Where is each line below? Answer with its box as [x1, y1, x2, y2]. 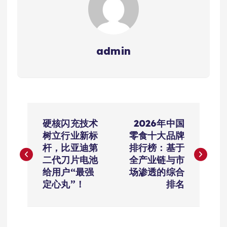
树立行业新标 [43, 129, 98, 141]
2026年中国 [133, 117, 184, 129]
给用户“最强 [43, 166, 94, 178]
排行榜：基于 [129, 141, 184, 154]
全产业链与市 [129, 154, 184, 166]
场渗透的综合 [129, 166, 184, 178]
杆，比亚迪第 [43, 141, 98, 154]
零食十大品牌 [129, 129, 184, 141]
